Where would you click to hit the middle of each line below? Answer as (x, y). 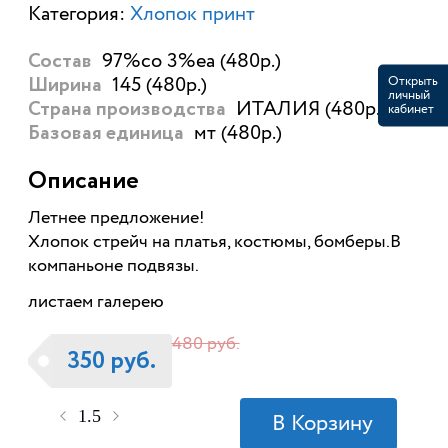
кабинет (411, 109)
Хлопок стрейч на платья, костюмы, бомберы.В (214, 242)
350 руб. (111, 361)
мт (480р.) (237, 134)
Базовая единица (105, 134)
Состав (59, 62)
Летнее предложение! (116, 218)
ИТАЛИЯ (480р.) (310, 110)
